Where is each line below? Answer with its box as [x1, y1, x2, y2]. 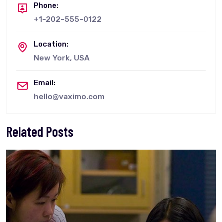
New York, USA [34, 53, 90, 62]
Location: [34, 39, 68, 49]
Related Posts [6, 122, 73, 140]
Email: [34, 78, 55, 87]
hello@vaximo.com [34, 92, 105, 101]
